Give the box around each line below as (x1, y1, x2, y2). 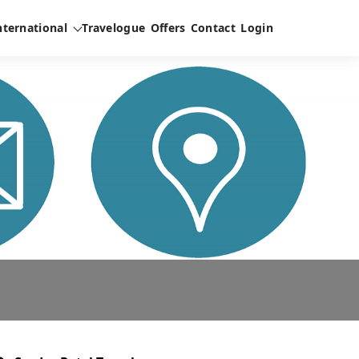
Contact (190, 20, 236, 35)
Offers (150, 20, 186, 35)
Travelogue (82, 20, 146, 35)
